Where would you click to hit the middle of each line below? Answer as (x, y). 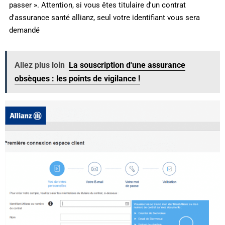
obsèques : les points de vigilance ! (77, 79)
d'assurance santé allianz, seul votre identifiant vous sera (104, 17)
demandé (24, 30)
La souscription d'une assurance (127, 65)
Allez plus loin (40, 65)
